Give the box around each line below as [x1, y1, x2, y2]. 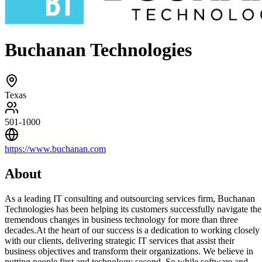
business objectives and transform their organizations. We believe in [5, 246, 253, 256]
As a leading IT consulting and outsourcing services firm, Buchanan [5, 193, 255, 204]
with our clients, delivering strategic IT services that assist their [5, 235, 235, 246]
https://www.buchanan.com [5, 143, 106, 154]
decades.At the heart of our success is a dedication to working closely [5, 225, 260, 235]
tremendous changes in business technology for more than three [5, 214, 238, 225]
